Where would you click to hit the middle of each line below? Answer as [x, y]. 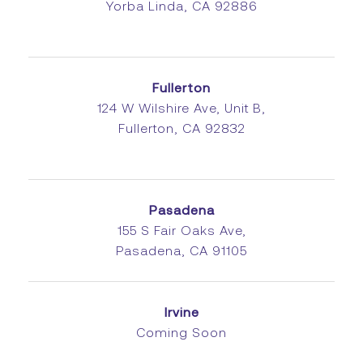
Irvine [181, 312]
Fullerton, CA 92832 [181, 128]
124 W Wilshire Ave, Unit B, [181, 108]
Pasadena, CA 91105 [181, 250]
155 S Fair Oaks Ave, [181, 230]
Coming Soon [181, 332]
